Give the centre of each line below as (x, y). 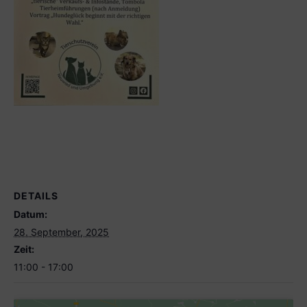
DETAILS (36, 195)
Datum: (30, 214)
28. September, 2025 (61, 232)
